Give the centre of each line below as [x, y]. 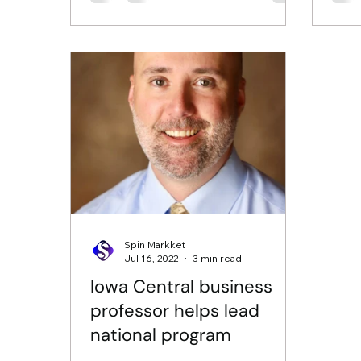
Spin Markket [155, 245]
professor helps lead [175, 311]
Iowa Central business [182, 287]
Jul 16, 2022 [151, 259]
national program [161, 335]
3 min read [218, 259]
